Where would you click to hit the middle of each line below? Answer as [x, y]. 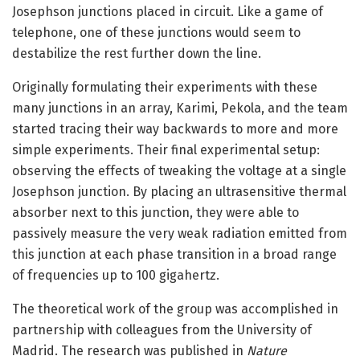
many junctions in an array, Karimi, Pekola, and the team [180, 108]
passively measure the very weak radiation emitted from [180, 233]
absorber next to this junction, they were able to [155, 212]
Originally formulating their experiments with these [165, 87]
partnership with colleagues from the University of [162, 329]
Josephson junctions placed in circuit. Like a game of [168, 11]
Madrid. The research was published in [129, 350]
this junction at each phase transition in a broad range [174, 254]
